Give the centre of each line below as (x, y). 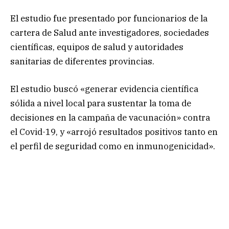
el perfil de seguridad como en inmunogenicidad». (113, 146)
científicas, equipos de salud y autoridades (97, 47)
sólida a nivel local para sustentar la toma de (101, 103)
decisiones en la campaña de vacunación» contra (110, 117)
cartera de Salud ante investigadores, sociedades (110, 32)
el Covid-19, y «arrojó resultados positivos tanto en (114, 132)
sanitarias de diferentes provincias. (82, 61)
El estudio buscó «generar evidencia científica (104, 89)
